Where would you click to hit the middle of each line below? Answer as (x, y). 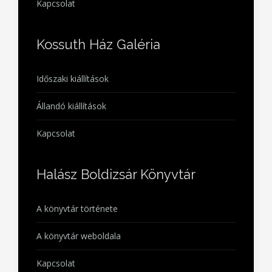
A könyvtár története (77, 245)
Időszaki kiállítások (73, 115)
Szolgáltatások (65, 12)
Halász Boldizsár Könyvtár (116, 210)
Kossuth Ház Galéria (98, 80)
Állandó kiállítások (71, 142)
